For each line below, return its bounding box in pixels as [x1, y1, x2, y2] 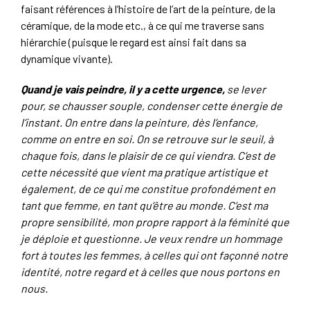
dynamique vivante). [21, 52, 113, 65]
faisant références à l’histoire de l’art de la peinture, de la [21, 2, 275, 15]
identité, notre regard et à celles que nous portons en [21, 265, 280, 278]
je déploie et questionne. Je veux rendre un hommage [21, 232, 282, 245]
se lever [225, 82, 266, 95]
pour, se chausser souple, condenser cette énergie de [21, 99, 282, 112]
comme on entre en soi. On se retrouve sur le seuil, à [21, 132, 273, 145]
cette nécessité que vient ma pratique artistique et [21, 165, 268, 179]
